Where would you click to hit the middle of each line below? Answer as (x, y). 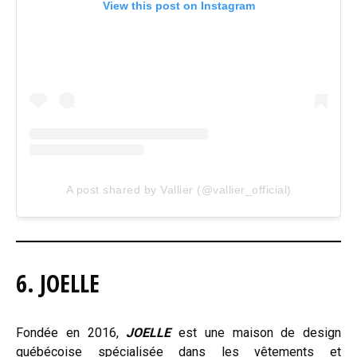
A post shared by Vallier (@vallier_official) (178, 190)
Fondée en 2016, (71, 333)
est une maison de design (256, 333)
